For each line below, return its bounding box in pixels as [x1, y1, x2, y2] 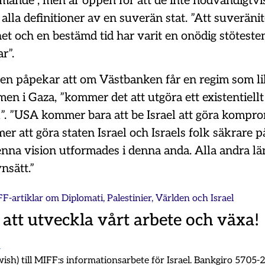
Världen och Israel [156, 192, 234, 204]
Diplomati [62, 192, 103, 204]
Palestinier [107, 192, 151, 204]
